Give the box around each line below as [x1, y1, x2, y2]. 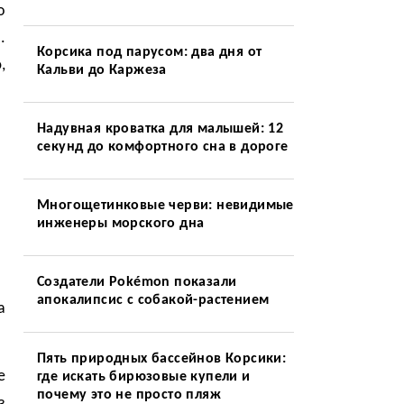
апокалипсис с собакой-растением [36, 293, 270, 308]
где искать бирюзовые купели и [36, 370, 251, 384]
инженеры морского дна [36, 216, 205, 231]
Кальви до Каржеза [36, 63, 167, 78]
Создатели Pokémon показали [36, 275, 237, 289]
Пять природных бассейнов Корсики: [36, 352, 287, 366]
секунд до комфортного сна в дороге [36, 140, 289, 154]
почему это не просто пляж [36, 388, 221, 402]
